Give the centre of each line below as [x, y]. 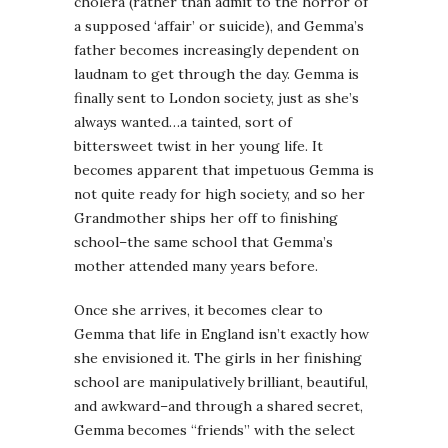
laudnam [101, 74]
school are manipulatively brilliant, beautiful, [221, 382]
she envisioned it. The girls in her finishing [218, 358]
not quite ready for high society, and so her [219, 194]
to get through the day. [211, 74]
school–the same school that [173, 242]
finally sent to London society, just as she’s [216, 98]
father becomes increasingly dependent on [216, 50]
